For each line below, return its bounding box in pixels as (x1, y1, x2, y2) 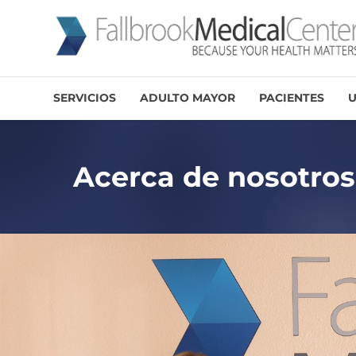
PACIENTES (259, 91, 324, 104)
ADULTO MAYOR (140, 91, 235, 104)
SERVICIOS (53, 91, 116, 104)
